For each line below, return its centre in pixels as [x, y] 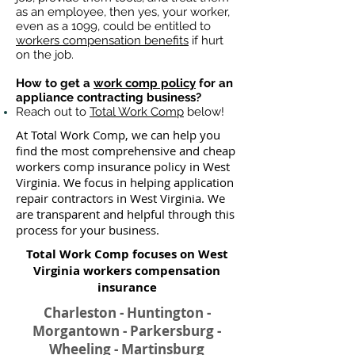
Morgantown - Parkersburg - [127, 331]
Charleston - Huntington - [127, 313]
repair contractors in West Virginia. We [120, 198]
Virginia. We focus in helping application [125, 182]
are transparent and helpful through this [125, 214]
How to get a [55, 83]
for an [214, 83]
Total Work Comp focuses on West [127, 254]
